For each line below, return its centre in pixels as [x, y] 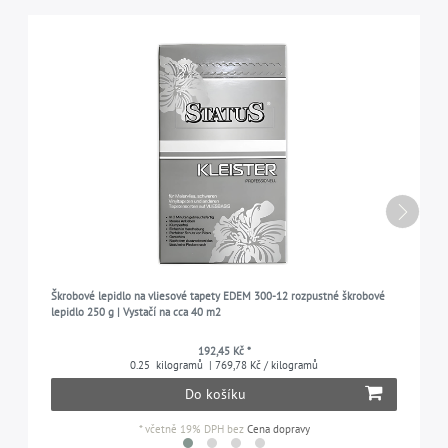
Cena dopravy [278, 429]
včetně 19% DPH [184, 429]
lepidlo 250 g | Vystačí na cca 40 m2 [135, 312]
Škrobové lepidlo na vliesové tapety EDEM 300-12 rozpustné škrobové [217, 296]
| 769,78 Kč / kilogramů [262, 365]
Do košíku [215, 394]
